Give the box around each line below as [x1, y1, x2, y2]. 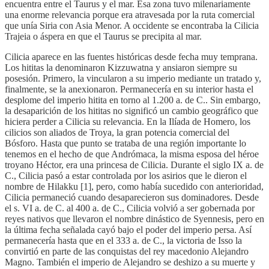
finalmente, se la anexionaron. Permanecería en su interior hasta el [5, 83, 253, 94]
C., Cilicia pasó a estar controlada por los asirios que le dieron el [5, 170, 247, 181]
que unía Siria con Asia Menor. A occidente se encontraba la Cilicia [5, 20, 259, 31]
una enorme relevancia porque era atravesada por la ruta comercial [5, 9, 255, 20]
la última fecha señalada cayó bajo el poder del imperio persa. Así [5, 224, 252, 235]
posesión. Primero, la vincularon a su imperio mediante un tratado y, [5, 73, 261, 83]
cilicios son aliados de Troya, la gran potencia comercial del [5, 127, 229, 138]
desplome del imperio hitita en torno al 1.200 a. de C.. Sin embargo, [5, 94, 261, 105]
